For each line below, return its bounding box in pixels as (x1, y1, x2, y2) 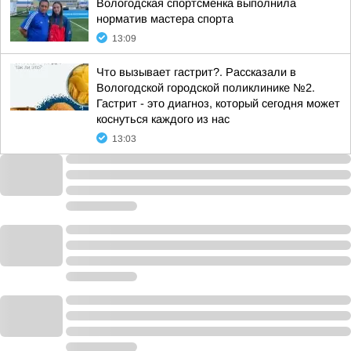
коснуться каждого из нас (96, 113, 230, 125)
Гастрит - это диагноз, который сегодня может (96, 97, 340, 110)
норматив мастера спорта (96, 13, 233, 25)
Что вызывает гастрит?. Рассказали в (96, 66, 296, 78)
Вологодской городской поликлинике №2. (96, 81, 315, 94)
